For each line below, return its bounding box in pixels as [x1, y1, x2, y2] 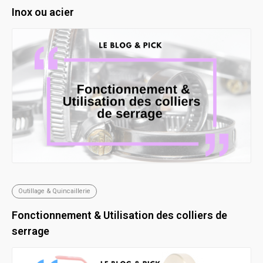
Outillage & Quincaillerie [18, 187, 90, 195]
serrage [12, 224, 49, 237]
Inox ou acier [12, 5, 74, 18]
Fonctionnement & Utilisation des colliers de [12, 208, 227, 221]
